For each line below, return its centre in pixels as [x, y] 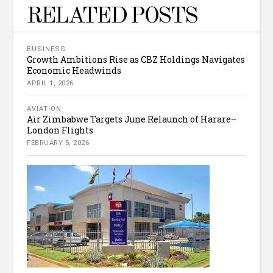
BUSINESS [47, 49]
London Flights [60, 130]
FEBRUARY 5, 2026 [58, 143]
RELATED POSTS [112, 17]
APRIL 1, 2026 [50, 83]
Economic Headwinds [74, 71]
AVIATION [44, 109]
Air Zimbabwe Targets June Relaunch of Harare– [132, 119]
